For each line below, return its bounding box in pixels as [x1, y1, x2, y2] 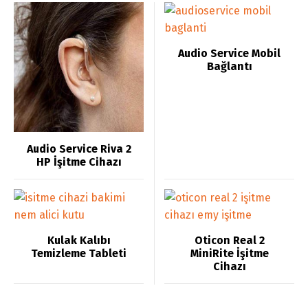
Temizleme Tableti [31, 247, 126, 260]
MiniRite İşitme [190, 247, 269, 260]
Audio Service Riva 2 [26, 142, 131, 155]
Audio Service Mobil [178, 47, 280, 60]
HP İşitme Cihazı [36, 155, 122, 168]
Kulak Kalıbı [47, 234, 111, 247]
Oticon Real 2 [194, 234, 265, 247]
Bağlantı [206, 60, 252, 73]
